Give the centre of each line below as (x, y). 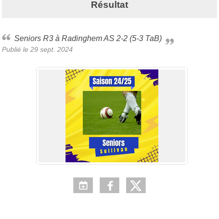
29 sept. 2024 (52, 49)
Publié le (16, 49)
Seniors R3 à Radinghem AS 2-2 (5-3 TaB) (91, 38)
